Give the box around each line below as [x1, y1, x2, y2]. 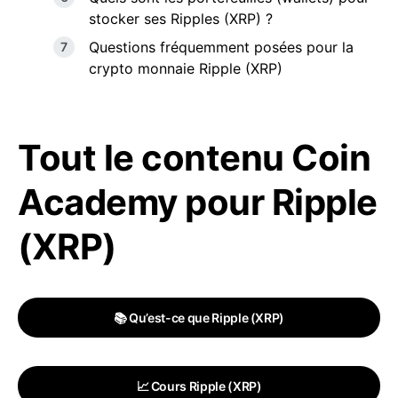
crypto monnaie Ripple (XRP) [89, 60, 283, 77]
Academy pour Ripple [18, 180, 378, 224]
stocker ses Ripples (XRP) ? [89, 10, 273, 28]
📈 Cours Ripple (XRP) [136, 378, 262, 394]
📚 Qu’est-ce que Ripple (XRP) [113, 310, 285, 325]
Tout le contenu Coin [18, 136, 370, 179]
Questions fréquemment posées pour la [89, 38, 354, 56]
